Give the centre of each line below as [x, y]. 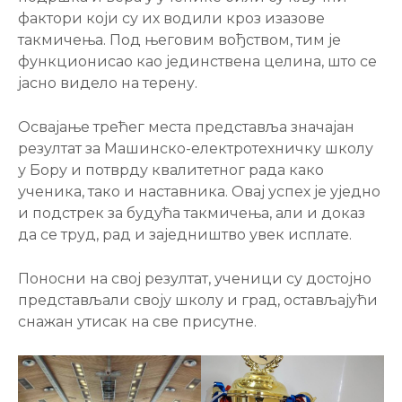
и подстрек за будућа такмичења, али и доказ [192, 213]
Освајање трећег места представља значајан [186, 127]
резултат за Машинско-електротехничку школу [196, 149]
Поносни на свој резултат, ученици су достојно [195, 279]
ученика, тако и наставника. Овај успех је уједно [199, 192]
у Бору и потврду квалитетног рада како [171, 170]
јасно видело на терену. [108, 83]
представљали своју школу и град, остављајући [198, 300]
